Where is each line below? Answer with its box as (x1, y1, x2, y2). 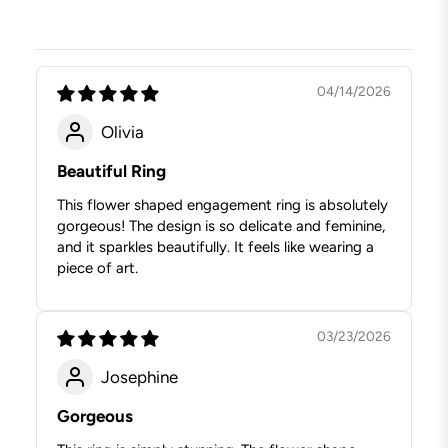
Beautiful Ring (57, 161, 166, 182)
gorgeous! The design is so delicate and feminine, (57, 217, 385, 236)
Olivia (101, 121, 144, 142)
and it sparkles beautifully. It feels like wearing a (57, 238, 374, 257)
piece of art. (57, 259, 138, 278)
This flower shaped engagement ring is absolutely (57, 196, 388, 215)
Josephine (101, 366, 178, 387)
